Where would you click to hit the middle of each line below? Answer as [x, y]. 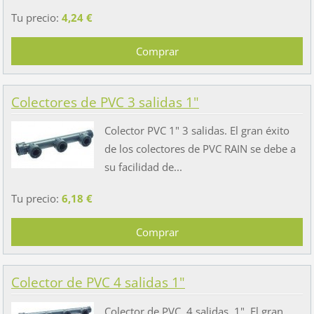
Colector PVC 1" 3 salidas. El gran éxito [197, 130]
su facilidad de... [143, 166]
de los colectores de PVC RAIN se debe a [200, 148]
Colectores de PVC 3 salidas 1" [105, 102]
